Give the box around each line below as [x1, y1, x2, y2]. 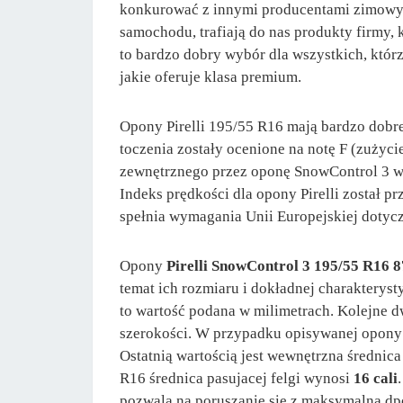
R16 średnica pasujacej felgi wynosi [120, 369, 354, 387]
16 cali [354, 369, 398, 387]
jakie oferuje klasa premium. [120, 67, 301, 85]
